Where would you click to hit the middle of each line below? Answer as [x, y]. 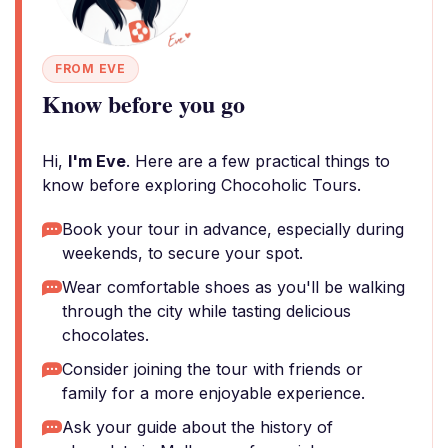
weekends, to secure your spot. [182, 253]
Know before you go [143, 103]
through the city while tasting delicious [206, 311]
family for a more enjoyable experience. [213, 393]
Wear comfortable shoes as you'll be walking [233, 287]
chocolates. [105, 335]
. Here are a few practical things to [258, 161]
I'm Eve [97, 161]
